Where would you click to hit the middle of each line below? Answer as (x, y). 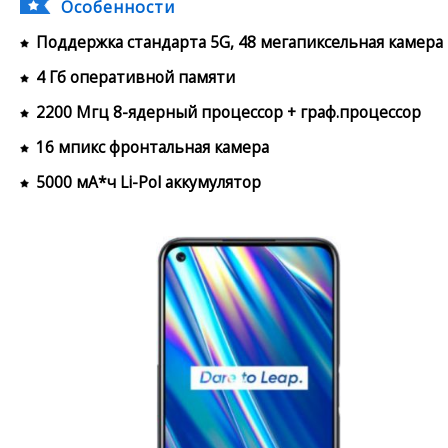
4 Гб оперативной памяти (135, 76)
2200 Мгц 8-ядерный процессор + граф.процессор (228, 111)
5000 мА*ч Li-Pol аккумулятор (148, 181)
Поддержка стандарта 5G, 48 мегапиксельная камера (239, 41)
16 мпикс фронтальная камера (152, 146)
